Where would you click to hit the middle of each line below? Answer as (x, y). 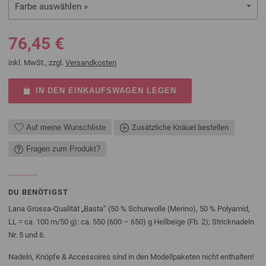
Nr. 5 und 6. (27, 235)
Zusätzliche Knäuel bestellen (180, 127)
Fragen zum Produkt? (63, 149)
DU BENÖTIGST (38, 192)
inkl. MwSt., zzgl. (37, 63)
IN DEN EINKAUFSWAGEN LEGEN (106, 91)
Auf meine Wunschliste (66, 127)
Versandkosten (91, 63)
